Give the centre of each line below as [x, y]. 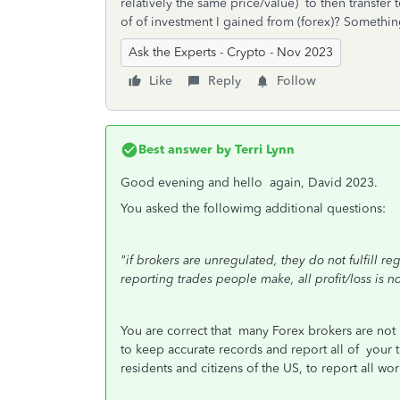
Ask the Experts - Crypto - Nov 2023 [231, 52]
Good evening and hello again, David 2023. [249, 183]
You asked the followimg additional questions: [253, 208]
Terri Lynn [263, 150]
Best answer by [185, 150]
